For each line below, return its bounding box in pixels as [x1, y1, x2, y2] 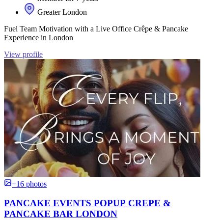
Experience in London [4, 33, 73, 42]
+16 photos [12, 180, 47, 189]
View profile [4, 50, 43, 59]
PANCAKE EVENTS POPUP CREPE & [4, 198, 171, 209]
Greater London [35, 8, 87, 17]
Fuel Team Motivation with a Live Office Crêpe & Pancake [4, 25, 188, 33]
